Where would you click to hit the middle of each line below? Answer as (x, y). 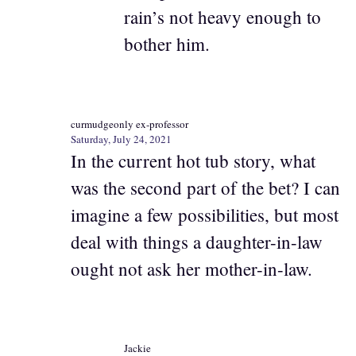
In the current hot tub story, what (193, 160)
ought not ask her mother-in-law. (192, 268)
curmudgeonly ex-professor (130, 124)
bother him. (166, 44)
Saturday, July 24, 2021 (121, 139)
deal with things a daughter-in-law (197, 241)
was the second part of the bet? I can (205, 187)
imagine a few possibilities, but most (205, 214)
